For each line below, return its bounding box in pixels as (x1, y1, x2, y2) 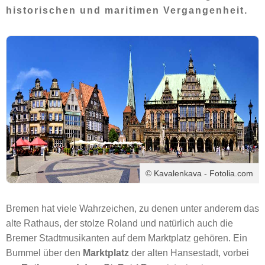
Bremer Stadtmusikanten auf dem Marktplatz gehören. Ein (6, 233, 247, 243)
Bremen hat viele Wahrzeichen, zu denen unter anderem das (6, 203, 259, 214)
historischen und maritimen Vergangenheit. (6, 5, 248, 15)
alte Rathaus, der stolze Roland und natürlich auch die (6, 218, 233, 228)
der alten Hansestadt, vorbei (131, 248, 249, 258)
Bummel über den (6, 248, 83, 258)
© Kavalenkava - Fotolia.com (146, 169, 253, 178)
